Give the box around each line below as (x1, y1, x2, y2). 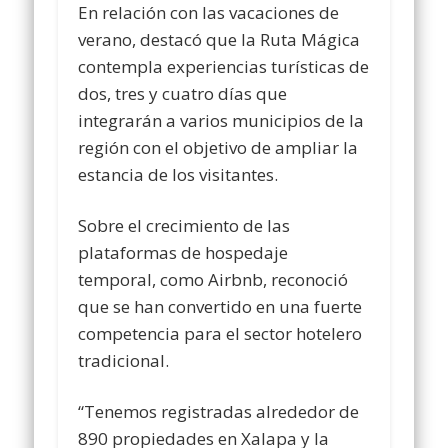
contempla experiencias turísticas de (78, 54, 370, 78)
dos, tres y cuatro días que (78, 81, 288, 105)
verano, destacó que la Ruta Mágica (78, 27, 361, 51)
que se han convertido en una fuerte (78, 294, 363, 318)
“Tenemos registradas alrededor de (78, 399, 360, 423)
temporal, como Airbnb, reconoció (78, 267, 349, 291)
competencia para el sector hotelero (78, 321, 363, 345)
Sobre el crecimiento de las (78, 213, 291, 237)
